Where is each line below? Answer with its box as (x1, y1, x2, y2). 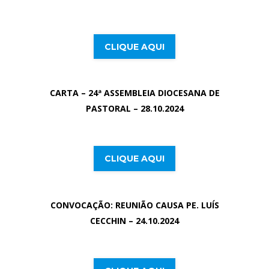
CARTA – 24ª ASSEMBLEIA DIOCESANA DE (49, 87, 220, 99)
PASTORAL (85, 103, 133, 115)
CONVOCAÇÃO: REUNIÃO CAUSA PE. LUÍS (50, 199, 219, 211)
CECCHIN (90, 214, 128, 226)
